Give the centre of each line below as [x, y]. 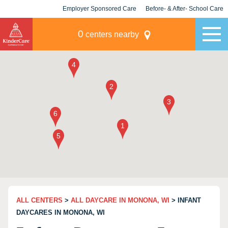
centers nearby [111, 34]
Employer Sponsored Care [99, 9]
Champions [184, 26]
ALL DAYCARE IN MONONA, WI [120, 200]
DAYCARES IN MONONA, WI [61, 212]
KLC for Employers [99, 26]
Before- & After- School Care [184, 9]
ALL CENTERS [39, 200]
